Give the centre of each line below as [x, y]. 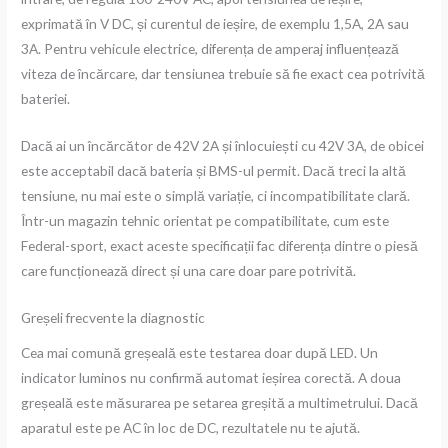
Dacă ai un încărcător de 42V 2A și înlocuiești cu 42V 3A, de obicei [223, 146]
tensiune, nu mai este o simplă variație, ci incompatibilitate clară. [216, 196]
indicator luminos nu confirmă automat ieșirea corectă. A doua [211, 377]
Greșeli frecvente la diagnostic [113, 317]
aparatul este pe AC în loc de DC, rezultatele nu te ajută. [191, 427]
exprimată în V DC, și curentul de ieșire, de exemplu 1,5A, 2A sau [215, 24]
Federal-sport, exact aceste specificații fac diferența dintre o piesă [220, 246]
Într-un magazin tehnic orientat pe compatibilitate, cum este [205, 221]
